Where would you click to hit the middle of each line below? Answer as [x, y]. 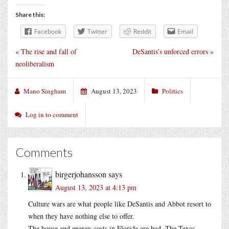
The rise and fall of [49, 51]
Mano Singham [45, 91]
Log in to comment [52, 114]
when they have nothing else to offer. [81, 216]
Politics [173, 91]
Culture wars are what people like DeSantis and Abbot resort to [120, 203]
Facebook [48, 32]
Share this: [30, 15]
